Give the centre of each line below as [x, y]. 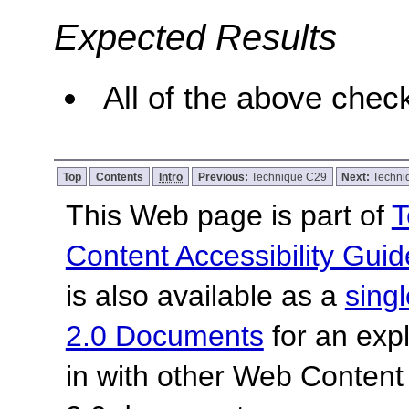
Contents [120, 176]
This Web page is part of [228, 215]
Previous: [224, 176]
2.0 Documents [164, 336]
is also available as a [205, 295]
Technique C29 [288, 176]
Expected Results [195, 38]
